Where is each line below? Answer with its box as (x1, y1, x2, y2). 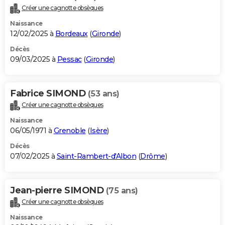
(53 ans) (87, 89, 120, 99)
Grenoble (53, 126, 86, 136)
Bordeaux (55, 29, 88, 39)
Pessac (57, 55, 82, 64)
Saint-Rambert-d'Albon (56, 152, 136, 161)
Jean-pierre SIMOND (10, 185, 106, 196)
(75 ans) (105, 186, 138, 196)
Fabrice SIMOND (10, 88, 88, 99)
